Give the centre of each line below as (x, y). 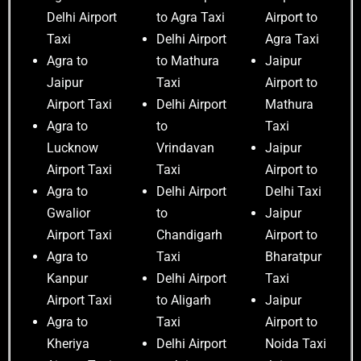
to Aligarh (184, 301)
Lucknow (73, 148)
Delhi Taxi (294, 192)
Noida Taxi (296, 344)
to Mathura (188, 61)
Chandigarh (190, 235)
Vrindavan (186, 148)
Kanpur (67, 279)
